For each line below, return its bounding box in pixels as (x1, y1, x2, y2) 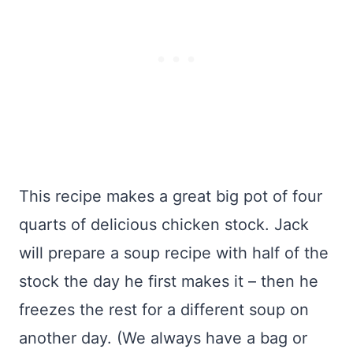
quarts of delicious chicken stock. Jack (19, 215, 309, 234)
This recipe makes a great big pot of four (19, 187, 322, 206)
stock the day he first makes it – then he (19, 272, 318, 291)
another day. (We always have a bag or (19, 329, 307, 347)
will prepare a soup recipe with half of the (19, 243, 329, 262)
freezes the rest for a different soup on (19, 300, 309, 319)
